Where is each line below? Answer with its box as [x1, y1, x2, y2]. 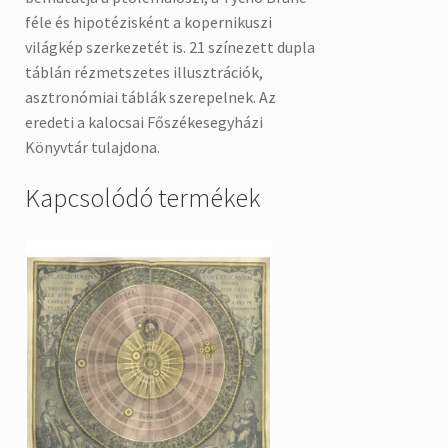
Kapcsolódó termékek [24, 181, 260, 214]
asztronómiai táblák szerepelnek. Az [24, 86, 276, 107]
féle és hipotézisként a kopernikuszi [24, 11, 272, 32]
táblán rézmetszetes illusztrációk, [24, 61, 263, 82]
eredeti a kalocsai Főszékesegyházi [24, 111, 263, 132]
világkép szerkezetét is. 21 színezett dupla [24, 36, 315, 57]
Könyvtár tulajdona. [24, 136, 160, 157]
